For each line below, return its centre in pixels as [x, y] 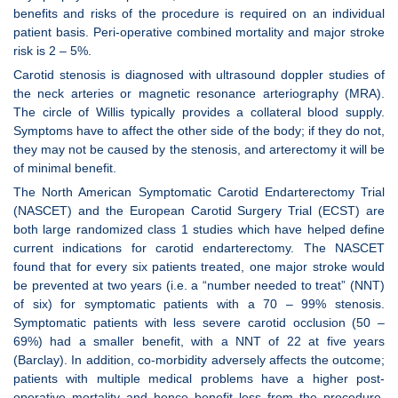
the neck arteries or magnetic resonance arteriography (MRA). [199, 93]
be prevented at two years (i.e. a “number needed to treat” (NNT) [199, 285]
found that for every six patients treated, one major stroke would [199, 266]
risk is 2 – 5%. [52, 50]
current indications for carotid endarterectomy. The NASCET [199, 247]
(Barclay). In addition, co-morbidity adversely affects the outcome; [199, 359]
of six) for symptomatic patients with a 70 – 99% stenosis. [199, 303]
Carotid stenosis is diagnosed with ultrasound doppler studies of [199, 74]
